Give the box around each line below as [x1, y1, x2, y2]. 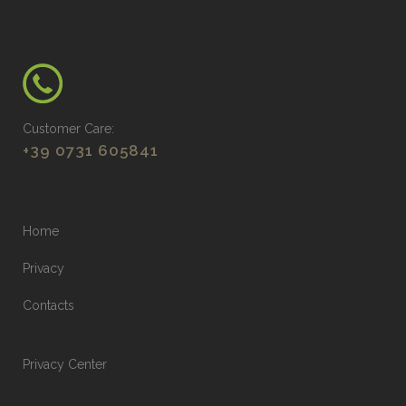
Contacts [23, 298, 74, 313]
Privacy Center [23, 357, 107, 372]
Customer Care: [23, 121, 114, 136]
